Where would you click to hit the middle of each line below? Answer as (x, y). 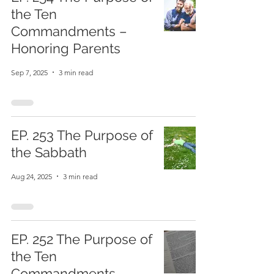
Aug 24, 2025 (31, 176)
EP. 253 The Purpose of (82, 135)
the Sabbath (49, 152)
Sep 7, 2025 (29, 72)
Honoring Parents (66, 48)
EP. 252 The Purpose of (82, 239)
